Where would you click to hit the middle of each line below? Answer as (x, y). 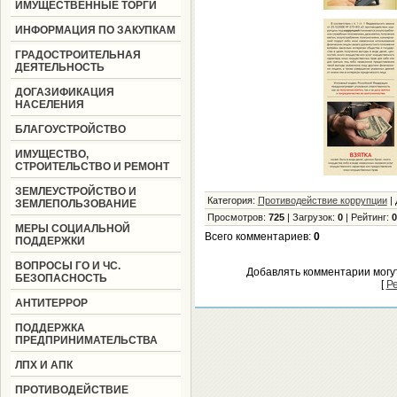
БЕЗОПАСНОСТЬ (61, 278)
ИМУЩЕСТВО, (51, 154)
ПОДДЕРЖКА (50, 328)
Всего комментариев (256, 237)
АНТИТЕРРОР (51, 303)
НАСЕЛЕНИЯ (49, 105)
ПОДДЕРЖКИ (50, 241)
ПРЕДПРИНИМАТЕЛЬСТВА (86, 340)
